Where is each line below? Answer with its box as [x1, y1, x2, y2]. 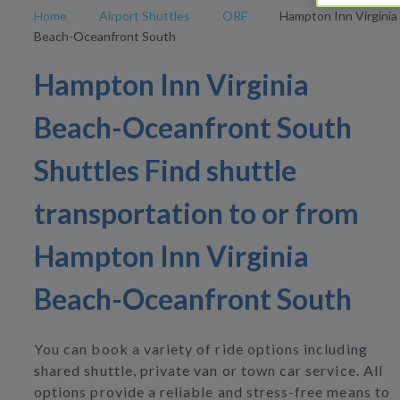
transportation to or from [34, 196, 359, 231]
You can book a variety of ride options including [34, 340, 368, 358]
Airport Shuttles [99, 8, 190, 23]
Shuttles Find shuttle [34, 153, 296, 188]
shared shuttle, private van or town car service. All [34, 362, 383, 379]
